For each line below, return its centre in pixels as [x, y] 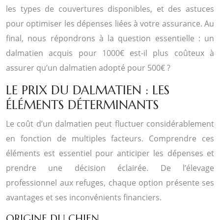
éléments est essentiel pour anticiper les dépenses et [110, 153]
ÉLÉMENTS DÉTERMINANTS [82, 105]
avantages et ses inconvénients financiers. [84, 197]
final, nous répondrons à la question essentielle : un [110, 38]
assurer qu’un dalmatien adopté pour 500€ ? [88, 68]
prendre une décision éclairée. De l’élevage [110, 168]
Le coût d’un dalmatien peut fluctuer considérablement [110, 124]
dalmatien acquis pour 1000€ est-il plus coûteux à [110, 53]
